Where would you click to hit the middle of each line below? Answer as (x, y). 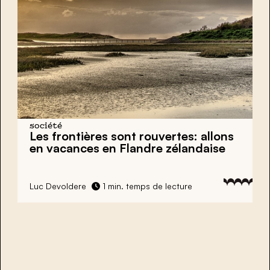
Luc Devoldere (58, 186)
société (46, 127)
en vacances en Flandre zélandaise (127, 148)
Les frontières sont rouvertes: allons (132, 136)
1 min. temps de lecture (146, 186)
